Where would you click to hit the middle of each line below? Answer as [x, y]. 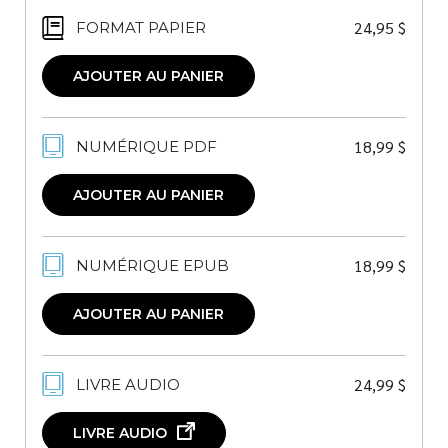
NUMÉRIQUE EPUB [152, 265]
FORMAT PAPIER [141, 27]
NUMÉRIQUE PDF [146, 146]
